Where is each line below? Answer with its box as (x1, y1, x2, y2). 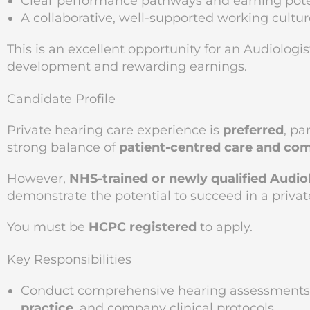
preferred (223, 122, 284, 138)
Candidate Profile (7, 91, 116, 107)
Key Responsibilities (7, 252, 131, 267)
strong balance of (7, 140, 119, 155)
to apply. (197, 219, 253, 235)
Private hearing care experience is (7, 122, 223, 138)
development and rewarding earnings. (7, 59, 247, 74)
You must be (7, 219, 89, 235)
